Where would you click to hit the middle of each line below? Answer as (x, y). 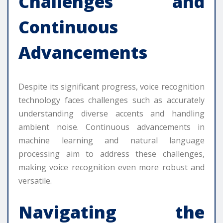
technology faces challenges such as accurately (111, 100)
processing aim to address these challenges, (111, 154)
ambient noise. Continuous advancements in (111, 127)
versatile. (35, 181)
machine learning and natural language (111, 141)
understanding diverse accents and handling (111, 114)
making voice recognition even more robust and (111, 167)
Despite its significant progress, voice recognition (111, 87)
